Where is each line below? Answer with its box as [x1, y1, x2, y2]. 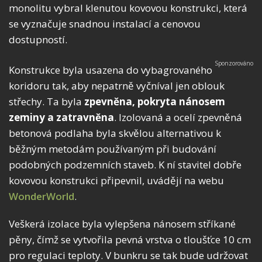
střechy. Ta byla [9, 95, 84, 109]
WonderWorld [9, 189, 74, 204]
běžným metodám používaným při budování [9, 142, 216, 156]
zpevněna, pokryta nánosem [84, 95, 225, 109]
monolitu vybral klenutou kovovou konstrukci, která [9, 1, 247, 15]
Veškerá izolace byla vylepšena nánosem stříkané [9, 217, 236, 231]
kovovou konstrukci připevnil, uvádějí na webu [9, 174, 224, 188]
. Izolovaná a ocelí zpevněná [114, 111, 242, 125]
